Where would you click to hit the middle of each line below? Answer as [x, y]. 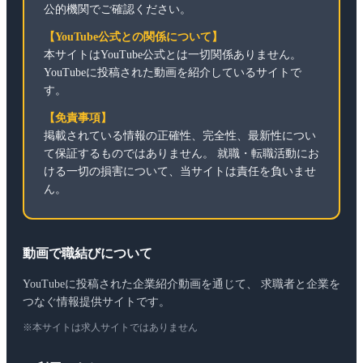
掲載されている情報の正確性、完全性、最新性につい [180, 136]
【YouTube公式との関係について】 [133, 37]
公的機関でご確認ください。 [117, 10]
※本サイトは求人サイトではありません [110, 328]
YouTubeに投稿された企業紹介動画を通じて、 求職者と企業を [181, 284]
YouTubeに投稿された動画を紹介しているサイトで [173, 73]
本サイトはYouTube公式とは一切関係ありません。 [173, 55]
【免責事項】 [78, 118]
